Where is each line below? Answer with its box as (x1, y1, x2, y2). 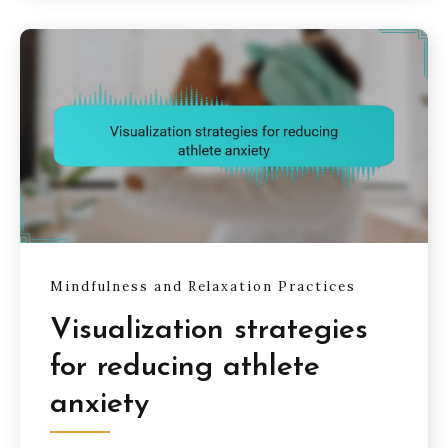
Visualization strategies (50, 314, 368, 346)
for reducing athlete (50, 351, 320, 383)
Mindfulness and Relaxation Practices (50, 278, 356, 296)
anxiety (50, 388, 149, 420)
